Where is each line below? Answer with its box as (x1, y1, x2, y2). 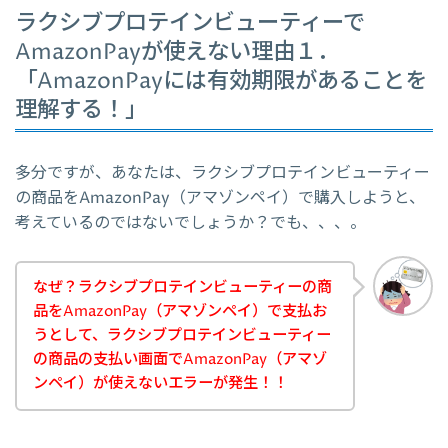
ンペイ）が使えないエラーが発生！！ (33, 372, 288, 394)
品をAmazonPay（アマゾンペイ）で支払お (33, 300, 327, 322)
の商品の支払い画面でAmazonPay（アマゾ (33, 348, 327, 370)
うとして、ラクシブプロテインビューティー (33, 324, 331, 346)
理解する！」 (15, 94, 147, 126)
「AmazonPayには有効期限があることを (15, 65, 427, 97)
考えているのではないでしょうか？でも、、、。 (15, 212, 366, 235)
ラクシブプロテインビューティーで (15, 7, 365, 39)
